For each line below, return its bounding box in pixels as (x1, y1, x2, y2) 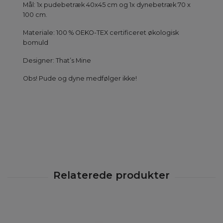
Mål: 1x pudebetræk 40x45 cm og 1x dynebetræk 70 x (23, 1, 191, 9)
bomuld (23, 39, 48, 47)
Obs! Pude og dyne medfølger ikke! (23, 75, 137, 83)
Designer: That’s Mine (23, 57, 91, 65)
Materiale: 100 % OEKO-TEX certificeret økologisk (23, 29, 179, 37)
